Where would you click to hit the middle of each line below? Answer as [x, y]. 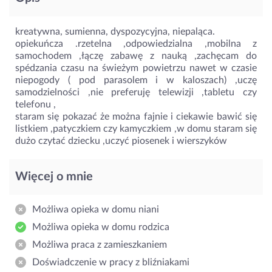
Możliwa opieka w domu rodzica [101, 227]
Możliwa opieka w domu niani [96, 209]
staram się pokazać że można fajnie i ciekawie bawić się [136, 116]
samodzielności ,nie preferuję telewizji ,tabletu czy [136, 92]
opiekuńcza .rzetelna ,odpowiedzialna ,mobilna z [136, 43]
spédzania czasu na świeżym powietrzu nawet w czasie [136, 68]
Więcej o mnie [54, 176]
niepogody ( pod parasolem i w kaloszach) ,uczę [136, 80]
